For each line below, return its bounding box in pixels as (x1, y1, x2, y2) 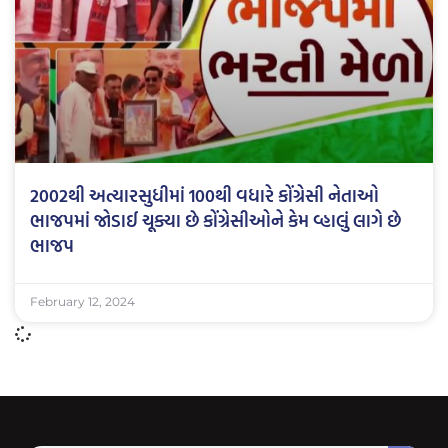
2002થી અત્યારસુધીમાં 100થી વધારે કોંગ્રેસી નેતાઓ (30, 181, 379, 209)
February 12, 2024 (30, 293, 135, 309)
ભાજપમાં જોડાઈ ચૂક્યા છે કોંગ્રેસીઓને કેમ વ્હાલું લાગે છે (30, 206, 401, 234)
